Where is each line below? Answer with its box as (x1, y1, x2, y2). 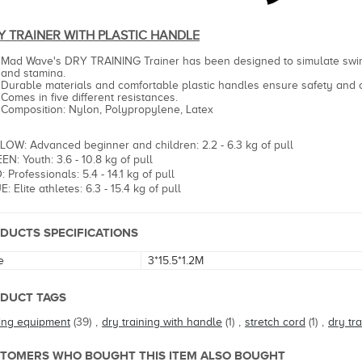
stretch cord (245, 316, 305, 328)
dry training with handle (102, 316, 222, 328)
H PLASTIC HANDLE (86, 28, 200, 43)
